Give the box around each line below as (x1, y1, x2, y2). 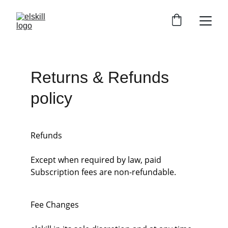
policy (31, 89, 72, 107)
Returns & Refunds (31, 68, 174, 87)
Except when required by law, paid (31, 154, 163, 165)
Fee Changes (31, 199, 79, 210)
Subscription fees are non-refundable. (31, 166, 176, 178)
